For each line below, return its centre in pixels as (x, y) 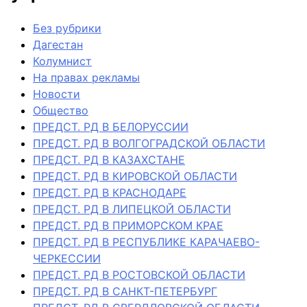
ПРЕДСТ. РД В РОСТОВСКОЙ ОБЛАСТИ (139, 274)
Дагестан (58, 44)
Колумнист (62, 61)
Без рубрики (67, 28)
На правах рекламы (86, 77)
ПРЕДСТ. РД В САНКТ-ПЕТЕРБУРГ (125, 291)
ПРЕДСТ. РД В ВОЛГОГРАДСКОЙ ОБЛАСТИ (149, 143)
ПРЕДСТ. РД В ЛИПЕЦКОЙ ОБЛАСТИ (132, 209)
